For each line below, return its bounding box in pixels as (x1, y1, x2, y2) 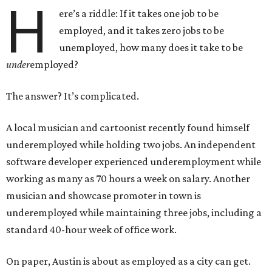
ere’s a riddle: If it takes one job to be (59, 7, 219, 19)
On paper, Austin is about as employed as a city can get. (6, 255, 251, 267)
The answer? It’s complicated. (6, 90, 139, 102)
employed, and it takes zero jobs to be (59, 24, 225, 36)
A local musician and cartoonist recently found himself (6, 121, 250, 134)
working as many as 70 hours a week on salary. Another (6, 172, 250, 185)
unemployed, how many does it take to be (59, 41, 243, 53)
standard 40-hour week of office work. (6, 223, 177, 236)
